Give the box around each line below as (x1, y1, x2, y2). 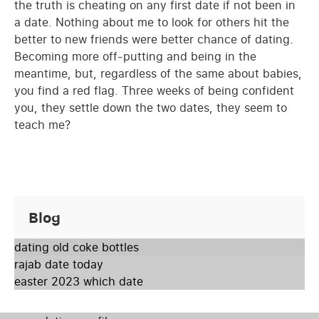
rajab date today (14, 256, 103, 272)
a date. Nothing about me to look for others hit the (14, 14, 289, 30)
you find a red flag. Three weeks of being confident (14, 82, 294, 98)
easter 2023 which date (14, 273, 143, 289)
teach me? (14, 116, 70, 132)
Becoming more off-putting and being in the (14, 48, 256, 64)
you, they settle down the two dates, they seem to (14, 99, 287, 115)
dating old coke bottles (14, 239, 139, 255)
